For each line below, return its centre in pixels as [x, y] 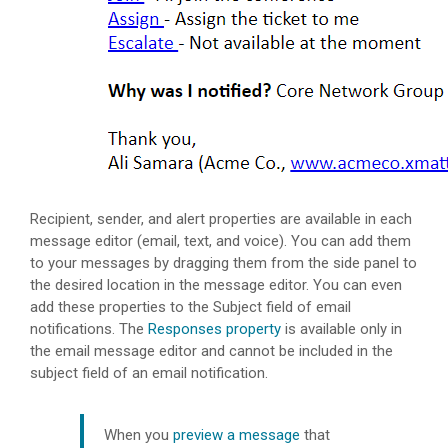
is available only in [341, 329]
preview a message [236, 435]
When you [138, 435]
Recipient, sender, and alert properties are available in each [221, 219]
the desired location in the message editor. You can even [216, 285]
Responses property [214, 329]
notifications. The [89, 329]
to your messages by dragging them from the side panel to [223, 263]
